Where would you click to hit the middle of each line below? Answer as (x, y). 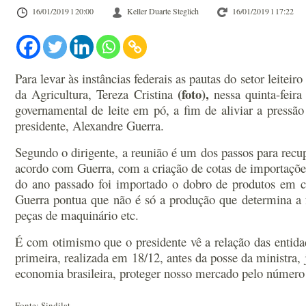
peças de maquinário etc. (77, 215)
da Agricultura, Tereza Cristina (96, 94)
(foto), (193, 94)
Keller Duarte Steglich (163, 11)
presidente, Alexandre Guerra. (89, 125)
